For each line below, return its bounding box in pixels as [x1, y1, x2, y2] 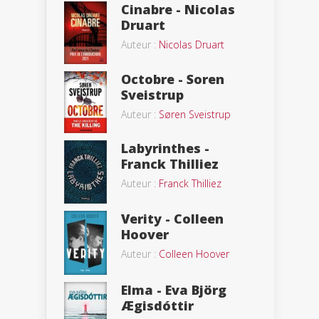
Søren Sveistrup [159, 108, 231, 122]
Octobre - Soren [121, 70, 224, 88]
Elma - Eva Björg [121, 281, 226, 299]
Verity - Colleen [121, 210, 224, 228]
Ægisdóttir [121, 297, 194, 315]
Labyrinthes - [121, 140, 209, 157]
